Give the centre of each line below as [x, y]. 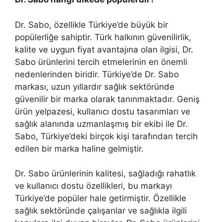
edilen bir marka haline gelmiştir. [79, 148]
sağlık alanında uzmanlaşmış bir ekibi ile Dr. [101, 124]
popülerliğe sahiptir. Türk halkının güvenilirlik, [103, 37]
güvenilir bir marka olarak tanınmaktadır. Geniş [107, 99]
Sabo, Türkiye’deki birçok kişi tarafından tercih [106, 136]
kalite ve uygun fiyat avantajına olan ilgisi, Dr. [104, 49]
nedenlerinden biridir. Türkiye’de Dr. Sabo [97, 74]
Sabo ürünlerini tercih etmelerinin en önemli [101, 62]
